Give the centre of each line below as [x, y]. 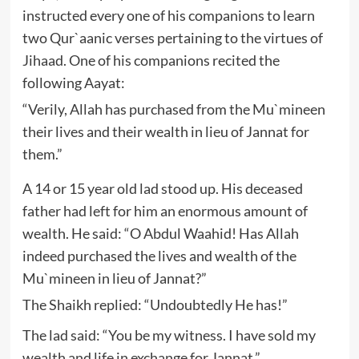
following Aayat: [73, 82]
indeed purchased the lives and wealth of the [159, 255]
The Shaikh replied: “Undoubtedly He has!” [155, 304]
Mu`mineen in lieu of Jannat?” [114, 278]
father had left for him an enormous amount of [165, 210]
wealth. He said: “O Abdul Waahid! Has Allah [160, 233]
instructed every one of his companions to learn [168, 15]
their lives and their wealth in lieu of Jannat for [165, 131]
